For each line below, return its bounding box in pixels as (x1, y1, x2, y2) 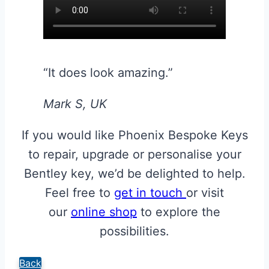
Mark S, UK (43, 97, 107, 112)
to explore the (137, 205, 220, 220)
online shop (71, 205, 137, 220)
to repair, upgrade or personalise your (28, 147, 241, 162)
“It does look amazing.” (43, 65, 173, 80)
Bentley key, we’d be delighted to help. (23, 166, 246, 181)
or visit (186, 186, 224, 201)
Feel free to (45, 186, 114, 201)
